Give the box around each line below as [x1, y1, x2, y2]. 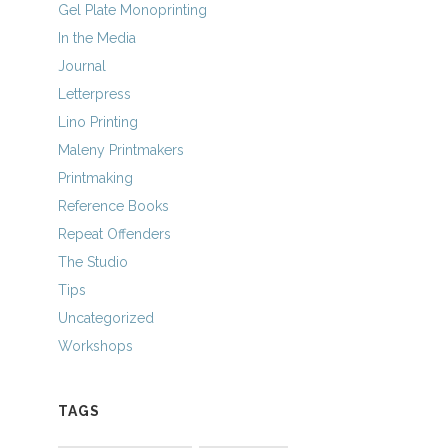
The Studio [58, 254, 129, 270]
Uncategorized [58, 310, 155, 326]
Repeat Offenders [58, 226, 172, 242]
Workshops [58, 338, 134, 354]
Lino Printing [58, 114, 139, 130]
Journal [58, 58, 107, 74]
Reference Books [58, 198, 170, 214]
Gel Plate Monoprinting [58, 2, 208, 18]
